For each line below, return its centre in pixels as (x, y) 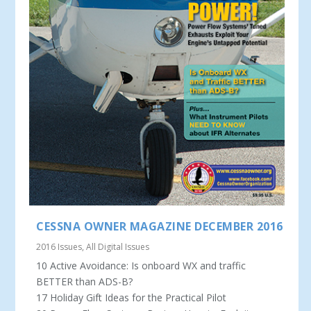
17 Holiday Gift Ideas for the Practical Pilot (132, 297)
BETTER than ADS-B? (85, 281)
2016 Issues (59, 246)
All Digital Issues (118, 246)
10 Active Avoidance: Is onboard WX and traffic (141, 265)
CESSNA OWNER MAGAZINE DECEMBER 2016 (160, 226)
